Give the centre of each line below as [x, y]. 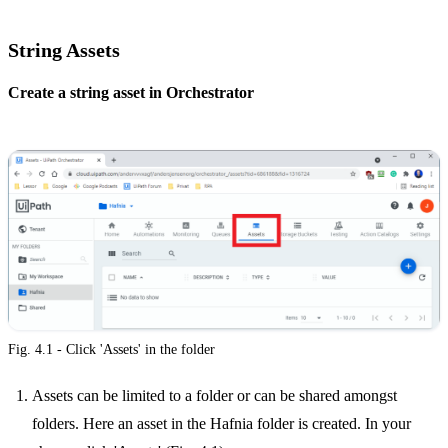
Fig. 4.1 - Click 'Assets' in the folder [111, 349]
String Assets [64, 49]
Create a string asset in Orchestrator [131, 92]
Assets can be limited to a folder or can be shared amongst [214, 395]
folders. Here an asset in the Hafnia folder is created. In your [221, 423]
